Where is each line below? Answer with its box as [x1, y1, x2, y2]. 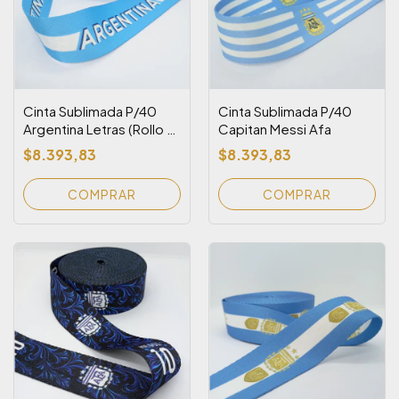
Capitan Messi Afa [218, 120, 331, 137]
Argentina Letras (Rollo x [23, 120, 173, 137]
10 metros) [23, 138, 92, 155]
